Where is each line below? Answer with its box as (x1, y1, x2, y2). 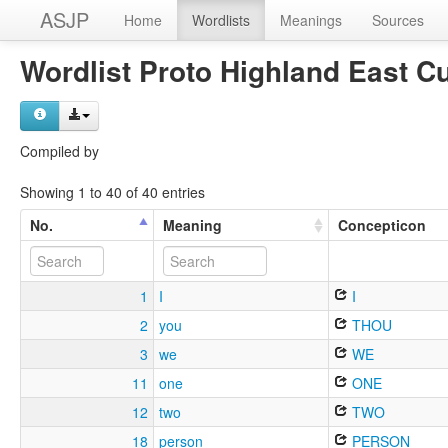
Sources (372, 10, 424, 30)
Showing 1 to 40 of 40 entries (20, 181, 205, 202)
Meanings (280, 10, 342, 30)
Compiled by (20, 141, 99, 161)
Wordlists (192, 10, 250, 30)
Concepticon (338, 214, 427, 235)
